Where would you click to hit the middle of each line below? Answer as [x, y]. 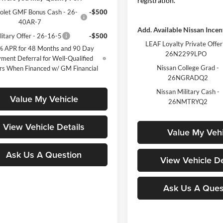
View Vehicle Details [44, 126]
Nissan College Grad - [188, 68]
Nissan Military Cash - [188, 92]
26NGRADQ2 [188, 78]
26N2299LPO [186, 54]
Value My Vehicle [44, 99]
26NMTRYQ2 [188, 102]
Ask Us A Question [44, 154]
